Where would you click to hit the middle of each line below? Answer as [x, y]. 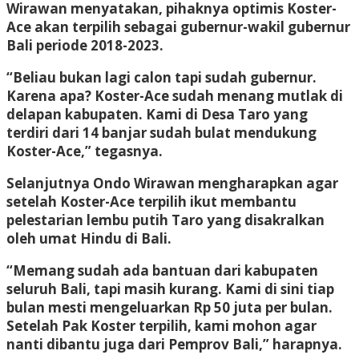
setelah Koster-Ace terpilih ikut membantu [151, 201]
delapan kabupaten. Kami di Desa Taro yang [157, 114]
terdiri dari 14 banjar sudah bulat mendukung [161, 132]
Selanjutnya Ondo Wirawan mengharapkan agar [172, 183]
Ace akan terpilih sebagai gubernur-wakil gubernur [178, 26]
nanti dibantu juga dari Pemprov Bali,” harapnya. [174, 344]
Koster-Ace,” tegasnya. [85, 151]
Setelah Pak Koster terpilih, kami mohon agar [161, 325]
